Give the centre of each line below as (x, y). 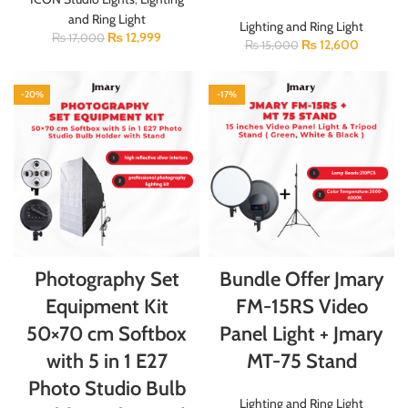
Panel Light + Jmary (301, 333)
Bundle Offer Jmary (301, 279)
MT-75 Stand (301, 361)
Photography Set (107, 279)
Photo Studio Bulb (107, 388)
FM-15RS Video (301, 306)
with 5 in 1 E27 (107, 361)
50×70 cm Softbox (107, 333)
